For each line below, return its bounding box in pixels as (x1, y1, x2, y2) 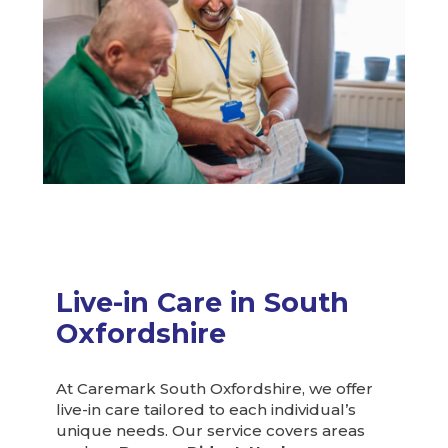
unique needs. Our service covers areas (56, 421, 366, 441)
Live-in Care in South (56, 285, 350, 319)
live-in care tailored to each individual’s (56, 400, 357, 420)
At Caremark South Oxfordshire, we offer (56, 379, 374, 399)
